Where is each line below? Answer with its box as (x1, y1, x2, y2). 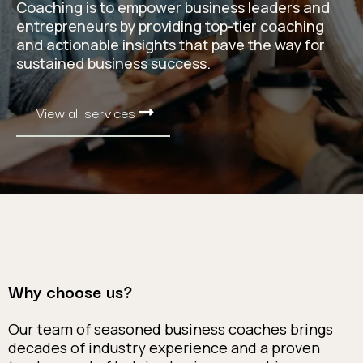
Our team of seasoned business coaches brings (8, 319, 333, 339)
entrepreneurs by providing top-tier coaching (16, 16, 324, 36)
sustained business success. (16, 53, 211, 73)
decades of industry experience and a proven (8, 338, 320, 357)
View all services (36, 101, 135, 123)
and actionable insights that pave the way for (16, 35, 325, 54)
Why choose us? (8, 278, 132, 304)
